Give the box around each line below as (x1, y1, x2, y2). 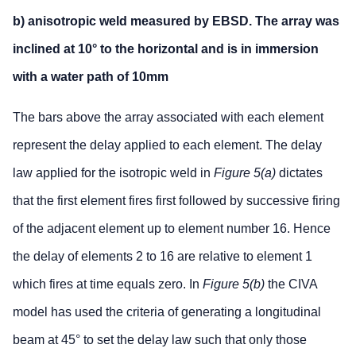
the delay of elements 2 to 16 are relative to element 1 (13, 249, 312, 263)
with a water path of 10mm (13, 69, 168, 83)
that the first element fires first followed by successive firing (13, 193, 340, 207)
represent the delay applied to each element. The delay (13, 137, 322, 152)
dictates (276, 165, 323, 180)
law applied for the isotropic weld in (13, 165, 214, 180)
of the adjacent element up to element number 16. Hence (13, 221, 331, 235)
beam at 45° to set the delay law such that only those (13, 332, 307, 346)
